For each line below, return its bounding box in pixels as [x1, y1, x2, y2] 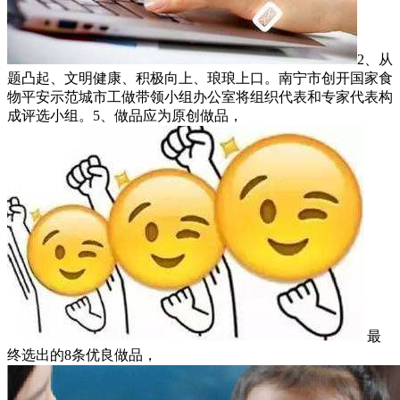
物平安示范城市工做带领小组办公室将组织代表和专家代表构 [7, 88, 393, 104]
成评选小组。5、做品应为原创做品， [7, 107, 243, 123]
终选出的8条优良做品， [7, 346, 157, 362]
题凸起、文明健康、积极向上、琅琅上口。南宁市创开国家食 [7, 70, 393, 86]
